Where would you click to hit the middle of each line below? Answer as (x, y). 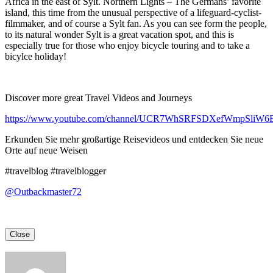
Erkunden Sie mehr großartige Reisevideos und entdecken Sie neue (134, 139)
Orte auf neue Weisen (46, 150)
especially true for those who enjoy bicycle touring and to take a (127, 45)
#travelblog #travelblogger (55, 171)
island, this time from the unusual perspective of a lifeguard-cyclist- (133, 12)
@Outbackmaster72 (43, 191)
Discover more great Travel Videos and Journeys (98, 97)
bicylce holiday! (36, 56)
